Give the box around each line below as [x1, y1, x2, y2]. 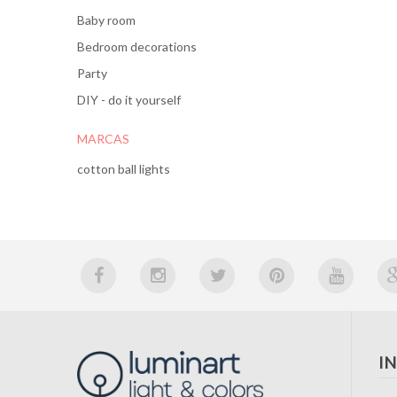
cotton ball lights [77, 161, 170, 176]
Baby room [77, 12, 136, 27]
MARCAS [77, 131, 129, 146]
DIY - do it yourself [77, 92, 181, 107]
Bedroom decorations [77, 39, 197, 54]
